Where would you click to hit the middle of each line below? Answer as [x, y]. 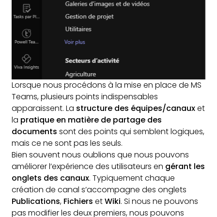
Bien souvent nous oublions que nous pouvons [100, 155]
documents [34, 132]
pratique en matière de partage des [91, 120]
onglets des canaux [50, 178]
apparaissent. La [43, 108]
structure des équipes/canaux [135, 108]
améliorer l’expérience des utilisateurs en [88, 167]
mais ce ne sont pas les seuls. [67, 143]
